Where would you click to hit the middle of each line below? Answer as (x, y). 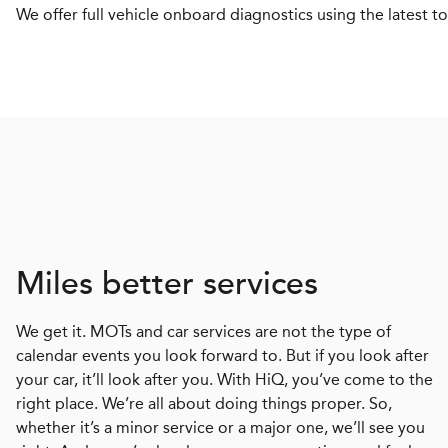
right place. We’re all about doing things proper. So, (204, 403)
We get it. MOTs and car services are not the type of (203, 331)
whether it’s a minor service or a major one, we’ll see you (220, 427)
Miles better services (167, 283)
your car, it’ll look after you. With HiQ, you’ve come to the (224, 379)
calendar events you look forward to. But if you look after (222, 355)
